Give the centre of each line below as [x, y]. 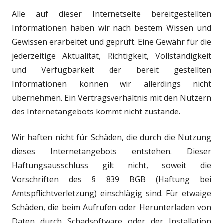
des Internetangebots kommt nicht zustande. [96, 111]
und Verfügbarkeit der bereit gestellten [111, 70]
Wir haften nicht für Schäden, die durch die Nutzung [111, 137]
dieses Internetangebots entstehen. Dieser [111, 151]
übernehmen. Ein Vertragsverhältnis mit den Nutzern [111, 98]
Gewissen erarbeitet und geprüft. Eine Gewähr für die [111, 42]
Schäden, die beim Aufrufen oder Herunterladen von [111, 207]
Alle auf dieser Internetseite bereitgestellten [111, 14]
